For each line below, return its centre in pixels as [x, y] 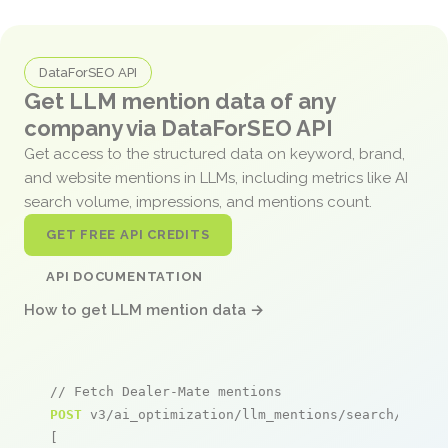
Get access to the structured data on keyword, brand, [214, 153]
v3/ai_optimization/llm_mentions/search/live [258, 414]
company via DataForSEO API [178, 127]
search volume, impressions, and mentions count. [200, 201]
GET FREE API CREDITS [128, 234]
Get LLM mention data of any [179, 100]
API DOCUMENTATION [125, 276]
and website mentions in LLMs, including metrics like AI [216, 177]
